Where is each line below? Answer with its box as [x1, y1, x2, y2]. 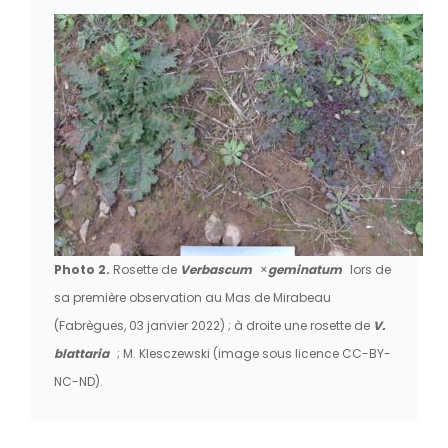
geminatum [268, 260, 342, 278]
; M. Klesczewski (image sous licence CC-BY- [114, 344, 391, 362]
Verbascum [180, 260, 255, 278]
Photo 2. [54, 260, 110, 278]
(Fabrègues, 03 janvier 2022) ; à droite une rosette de [54, 316, 373, 334]
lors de [347, 260, 391, 278]
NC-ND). [54, 372, 103, 390]
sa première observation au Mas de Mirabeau [54, 288, 331, 306]
